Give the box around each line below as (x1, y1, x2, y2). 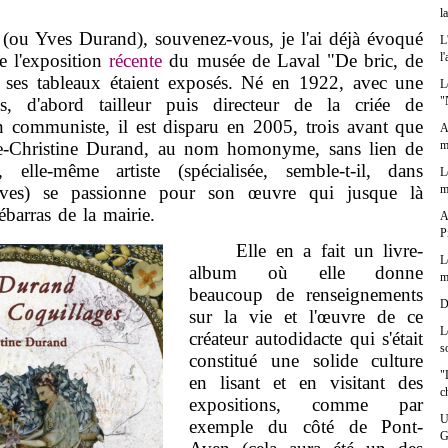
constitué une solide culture (188, 350, 424, 372)
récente (109, 50, 163, 72)
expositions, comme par (188, 394, 424, 416)
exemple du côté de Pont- (188, 416, 424, 438)
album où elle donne (188, 262, 424, 284)
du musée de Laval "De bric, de (162, 50, 424, 72)
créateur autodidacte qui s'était (188, 328, 424, 350)
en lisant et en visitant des (188, 372, 424, 394)
